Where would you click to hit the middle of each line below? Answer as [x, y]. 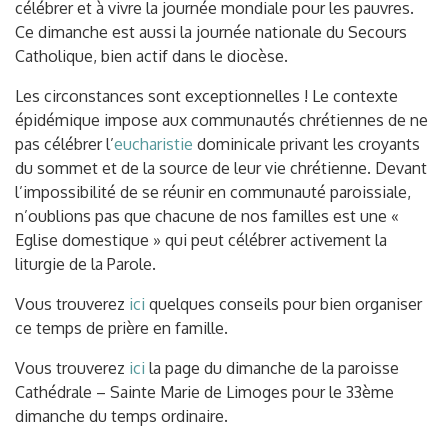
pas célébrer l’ [64, 144]
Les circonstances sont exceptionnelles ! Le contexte [206, 96]
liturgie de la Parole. [85, 264]
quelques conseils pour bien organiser [285, 304]
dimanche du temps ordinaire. [121, 416]
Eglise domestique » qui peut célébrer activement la [201, 240]
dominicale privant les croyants [306, 144]
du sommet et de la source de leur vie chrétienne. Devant [221, 168]
